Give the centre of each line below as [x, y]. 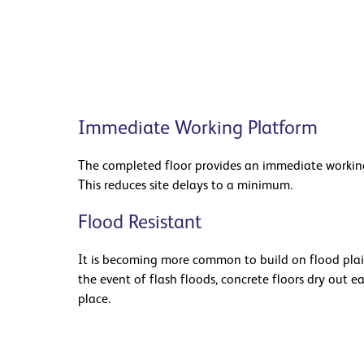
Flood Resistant [140, 223]
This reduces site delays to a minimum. [185, 186]
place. [94, 300]
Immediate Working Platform [198, 129]
